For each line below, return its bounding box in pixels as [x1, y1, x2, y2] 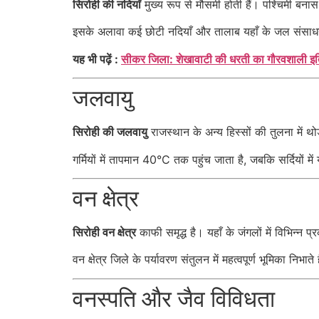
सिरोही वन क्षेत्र [73, 224, 136, 239]
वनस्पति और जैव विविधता [73, 284, 275, 313]
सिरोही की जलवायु [73, 125, 147, 140]
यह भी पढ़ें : [73, 51, 121, 66]
